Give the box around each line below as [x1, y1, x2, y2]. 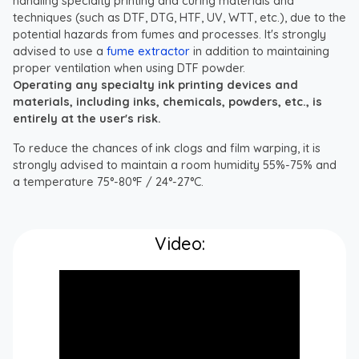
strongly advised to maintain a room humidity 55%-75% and [13, 157, 337, 172]
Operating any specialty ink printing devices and [13, 77, 298, 92]
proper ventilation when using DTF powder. [13, 60, 245, 75]
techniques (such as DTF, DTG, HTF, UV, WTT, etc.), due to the [13, 10, 346, 25]
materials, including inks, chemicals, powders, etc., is [13, 94, 322, 109]
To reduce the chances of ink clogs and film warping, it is [13, 140, 321, 155]
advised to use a [13, 43, 107, 58]
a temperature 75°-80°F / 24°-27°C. [13, 174, 204, 189]
